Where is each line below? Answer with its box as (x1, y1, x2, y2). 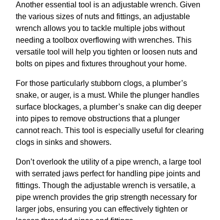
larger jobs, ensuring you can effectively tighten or (16, 204, 188, 213)
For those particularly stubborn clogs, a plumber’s (16, 79, 187, 87)
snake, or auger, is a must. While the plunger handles (16, 90, 199, 99)
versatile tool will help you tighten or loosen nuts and (16, 47, 197, 56)
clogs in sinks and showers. (16, 137, 111, 146)
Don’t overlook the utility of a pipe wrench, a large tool (16, 157, 201, 166)
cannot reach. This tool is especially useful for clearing (16, 126, 204, 135)
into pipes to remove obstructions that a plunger (16, 114, 180, 123)
